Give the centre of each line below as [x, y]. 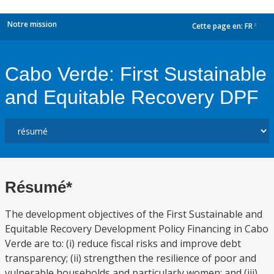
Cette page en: [218, 26]
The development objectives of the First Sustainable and [134, 214]
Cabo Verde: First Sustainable [136, 74]
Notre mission [32, 24]
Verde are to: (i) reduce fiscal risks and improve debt [123, 243]
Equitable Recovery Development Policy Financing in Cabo [137, 229]
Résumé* [39, 187]
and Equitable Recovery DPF [132, 97]
